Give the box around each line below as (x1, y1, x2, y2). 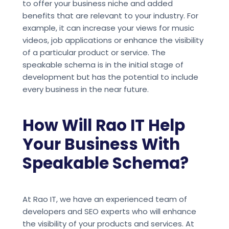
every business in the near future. (22, 84, 149, 95)
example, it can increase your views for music (22, 22, 194, 34)
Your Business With (22, 133, 180, 156)
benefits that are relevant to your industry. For (22, 10, 198, 21)
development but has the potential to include (22, 72, 198, 83)
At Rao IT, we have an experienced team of (22, 194, 187, 205)
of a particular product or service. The (22, 47, 166, 58)
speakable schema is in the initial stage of (22, 59, 184, 71)
